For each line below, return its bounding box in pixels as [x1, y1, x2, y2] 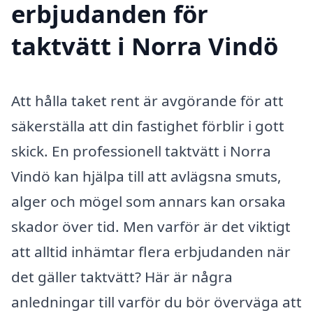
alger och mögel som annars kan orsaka [11, 191, 286, 212]
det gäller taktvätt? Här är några [11, 267, 233, 287]
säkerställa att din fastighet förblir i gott [11, 116, 284, 136]
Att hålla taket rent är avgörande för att [11, 91, 284, 111]
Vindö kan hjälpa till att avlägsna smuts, [11, 166, 282, 187]
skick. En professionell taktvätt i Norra [11, 141, 271, 161]
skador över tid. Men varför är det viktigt [11, 217, 291, 237]
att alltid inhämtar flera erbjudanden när [11, 242, 291, 262]
